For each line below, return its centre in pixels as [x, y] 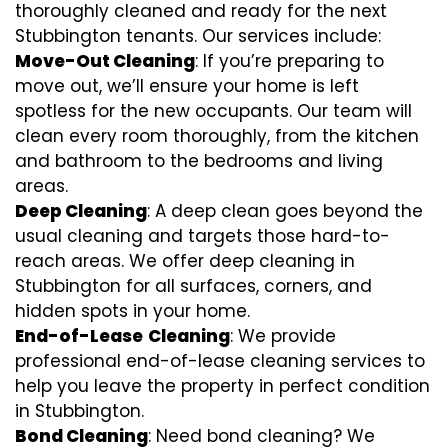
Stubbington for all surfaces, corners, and [193, 286]
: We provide [283, 336]
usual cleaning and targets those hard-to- [202, 236]
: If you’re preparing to [289, 61]
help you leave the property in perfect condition [222, 386]
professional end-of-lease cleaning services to [220, 361]
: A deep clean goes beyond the [285, 211]
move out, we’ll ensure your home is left [187, 86]
